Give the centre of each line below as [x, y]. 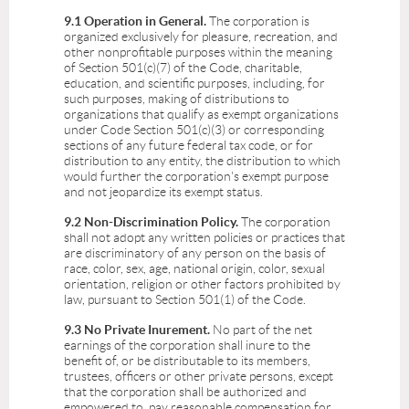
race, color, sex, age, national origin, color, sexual [194, 269]
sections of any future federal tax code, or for [189, 146]
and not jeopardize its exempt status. [165, 192]
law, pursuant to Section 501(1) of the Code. [186, 300]
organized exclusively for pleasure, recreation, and [201, 37]
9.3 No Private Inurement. [137, 330]
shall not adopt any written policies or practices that [204, 238]
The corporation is [259, 21]
